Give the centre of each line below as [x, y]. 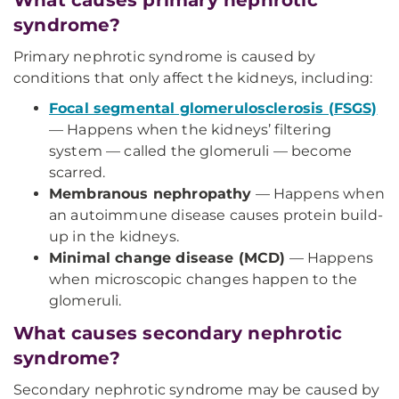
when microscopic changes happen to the [204, 279]
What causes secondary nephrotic [178, 333]
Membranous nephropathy [151, 194]
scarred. [77, 172]
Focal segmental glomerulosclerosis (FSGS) [213, 108]
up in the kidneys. [114, 236]
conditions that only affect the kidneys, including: [193, 78]
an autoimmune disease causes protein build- [216, 215]
